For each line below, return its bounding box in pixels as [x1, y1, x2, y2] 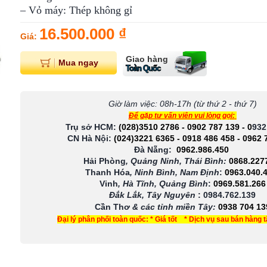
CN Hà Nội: [67, 133, 111, 143]
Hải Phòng [83, 156, 126, 166]
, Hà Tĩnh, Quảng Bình [117, 179, 208, 188]
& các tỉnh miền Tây [132, 202, 213, 212]
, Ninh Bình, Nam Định [130, 167, 219, 177]
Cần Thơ [94, 202, 132, 212]
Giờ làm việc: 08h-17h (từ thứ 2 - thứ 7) [108, 99, 257, 108]
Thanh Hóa [85, 167, 130, 177]
